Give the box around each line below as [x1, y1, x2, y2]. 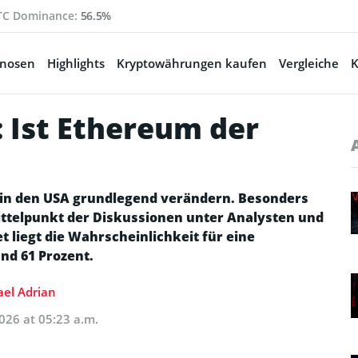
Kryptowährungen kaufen [117, 55, 267, 71]
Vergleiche [279, 55, 339, 71]
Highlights [47, 55, 105, 71]
